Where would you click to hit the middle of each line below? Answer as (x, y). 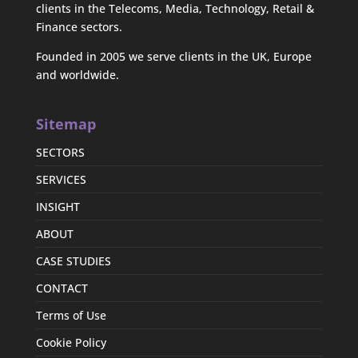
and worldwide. (77, 75)
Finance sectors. (79, 27)
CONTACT (62, 288)
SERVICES (61, 180)
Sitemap (66, 124)
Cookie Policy (71, 343)
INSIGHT (58, 207)
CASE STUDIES (73, 261)
